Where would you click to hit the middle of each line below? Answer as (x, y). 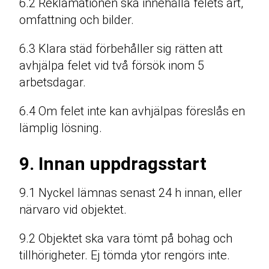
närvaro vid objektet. (73, 210)
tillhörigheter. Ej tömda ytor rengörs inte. (125, 255)
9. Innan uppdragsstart (113, 164)
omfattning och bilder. (77, 20)
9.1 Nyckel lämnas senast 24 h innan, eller (131, 193)
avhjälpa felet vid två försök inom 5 (112, 66)
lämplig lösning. (61, 128)
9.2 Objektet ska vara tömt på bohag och (126, 239)
